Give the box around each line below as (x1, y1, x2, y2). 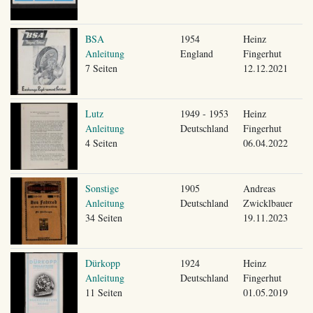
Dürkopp (85, 256, 120, 270)
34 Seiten (85, 210, 122, 224)
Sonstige (85, 181, 119, 195)
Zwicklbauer (242, 196, 293, 210)
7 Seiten (85, 61, 117, 75)
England (180, 46, 213, 60)
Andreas (242, 181, 275, 195)
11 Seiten (85, 285, 122, 299)
